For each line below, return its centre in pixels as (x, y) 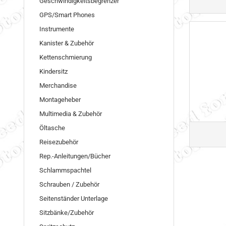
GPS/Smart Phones (67, 15)
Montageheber (60, 100)
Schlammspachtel (65, 170)
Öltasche (52, 128)
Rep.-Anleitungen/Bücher (75, 156)
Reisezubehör (59, 142)
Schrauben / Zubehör (69, 184)
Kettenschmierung (66, 57)
